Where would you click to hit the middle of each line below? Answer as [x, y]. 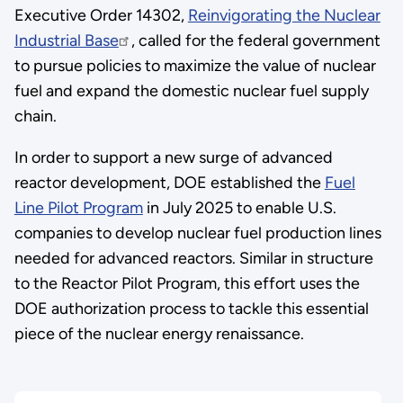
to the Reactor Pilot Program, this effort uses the [187, 284]
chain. [37, 116]
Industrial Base [66, 41]
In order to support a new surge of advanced [173, 158]
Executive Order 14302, [101, 16]
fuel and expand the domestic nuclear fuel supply [191, 91]
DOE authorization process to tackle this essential [191, 309]
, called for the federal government [255, 41]
